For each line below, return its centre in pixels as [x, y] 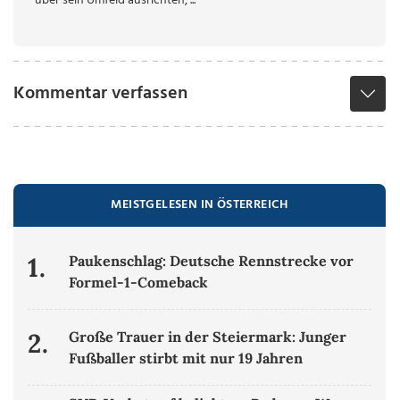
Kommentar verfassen [101, 94]
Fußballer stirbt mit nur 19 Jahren [186, 358]
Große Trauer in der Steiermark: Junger [208, 337]
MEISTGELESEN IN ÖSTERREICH [200, 205]
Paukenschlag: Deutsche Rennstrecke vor [212, 261]
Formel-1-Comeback [139, 283]
